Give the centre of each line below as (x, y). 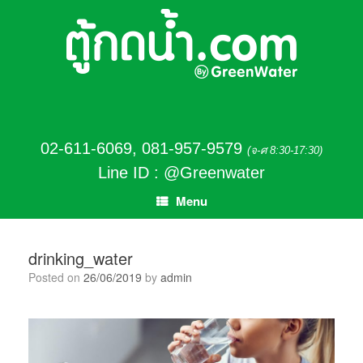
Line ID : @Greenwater (181, 173)
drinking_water (81, 258)
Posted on (60, 277)
